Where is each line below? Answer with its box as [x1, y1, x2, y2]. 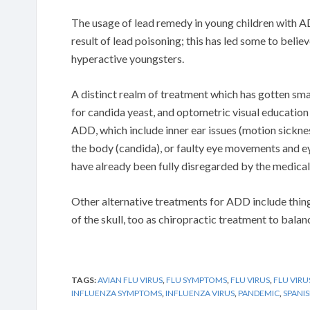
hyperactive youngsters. [71, 51, 184, 65]
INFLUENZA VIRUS [165, 287, 235, 298]
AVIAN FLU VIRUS [98, 274, 163, 285]
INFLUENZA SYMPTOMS [71, 287, 162, 298]
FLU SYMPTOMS [166, 274, 227, 285]
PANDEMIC [238, 287, 280, 298]
